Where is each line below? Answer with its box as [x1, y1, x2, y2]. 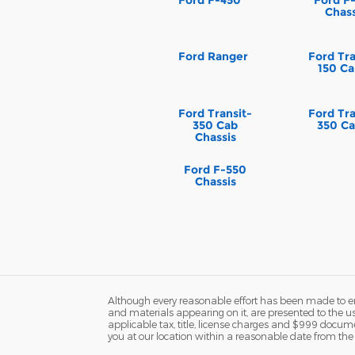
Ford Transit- [178, 105, 253, 120]
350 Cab [193, 117, 239, 132]
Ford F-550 [184, 162, 247, 177]
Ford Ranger [178, 49, 248, 64]
